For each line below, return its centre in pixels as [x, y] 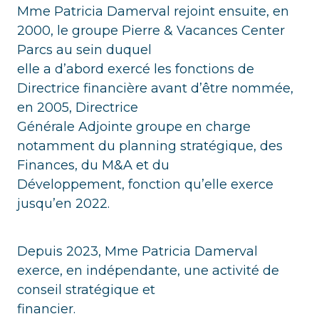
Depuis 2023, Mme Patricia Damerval [137, 251]
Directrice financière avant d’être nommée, [155, 88]
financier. [46, 309]
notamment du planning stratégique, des [150, 146]
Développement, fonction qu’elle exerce [145, 184]
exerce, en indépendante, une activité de [148, 271]
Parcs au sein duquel [84, 50]
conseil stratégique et [86, 290]
